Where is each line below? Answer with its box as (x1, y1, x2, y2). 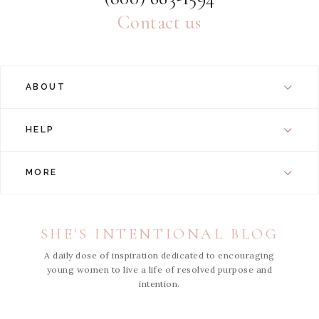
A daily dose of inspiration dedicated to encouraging (44, 250, 275, 261)
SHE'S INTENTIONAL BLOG (40, 225, 279, 244)
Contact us (117, 11, 202, 35)
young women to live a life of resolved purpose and (46, 264, 273, 276)
